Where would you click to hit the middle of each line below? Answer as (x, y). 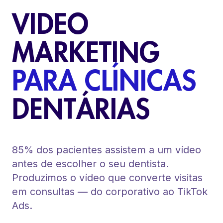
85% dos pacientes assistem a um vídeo (107, 150)
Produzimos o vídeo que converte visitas (107, 177)
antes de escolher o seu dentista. (90, 164)
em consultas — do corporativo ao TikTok (110, 191)
